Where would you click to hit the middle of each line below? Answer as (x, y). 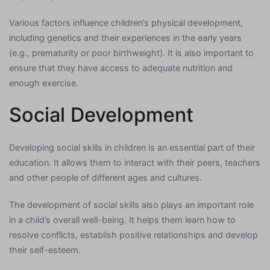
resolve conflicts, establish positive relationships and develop (133, 235)
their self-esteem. (45, 250)
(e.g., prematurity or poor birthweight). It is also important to (131, 52)
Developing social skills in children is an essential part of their (132, 148)
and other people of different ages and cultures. (105, 178)
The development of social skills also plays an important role (131, 205)
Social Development (101, 115)
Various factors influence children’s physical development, (126, 22)
